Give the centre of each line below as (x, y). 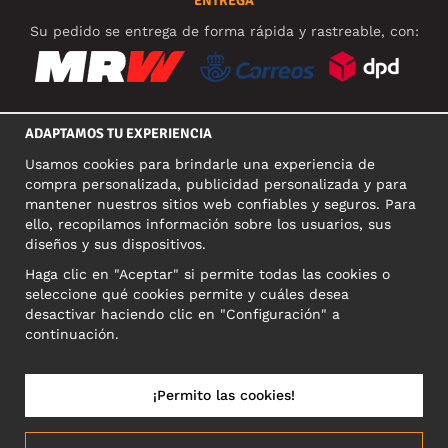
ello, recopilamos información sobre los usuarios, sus (208, 224)
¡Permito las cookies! (224, 395)
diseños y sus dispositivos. (115, 244)
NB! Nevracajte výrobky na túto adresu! (224, 327)
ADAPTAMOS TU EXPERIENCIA (118, 133)
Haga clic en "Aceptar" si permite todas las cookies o (207, 274)
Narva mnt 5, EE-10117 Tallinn (224, 277)
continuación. (72, 334)
